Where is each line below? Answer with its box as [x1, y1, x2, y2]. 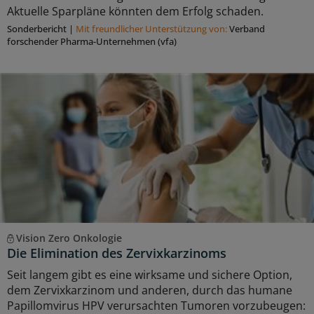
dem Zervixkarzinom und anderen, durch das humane [7, 282, 292, 299]
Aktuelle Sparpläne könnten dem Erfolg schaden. [7, 4, 264, 20]
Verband [229, 22, 265, 36]
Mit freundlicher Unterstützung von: [76, 22, 229, 36]
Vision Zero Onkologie [15, 231, 122, 245]
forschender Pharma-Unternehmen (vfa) [7, 35, 177, 48]
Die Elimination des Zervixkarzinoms [7, 245, 226, 262]
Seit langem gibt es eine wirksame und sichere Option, [7, 267, 292, 283]
